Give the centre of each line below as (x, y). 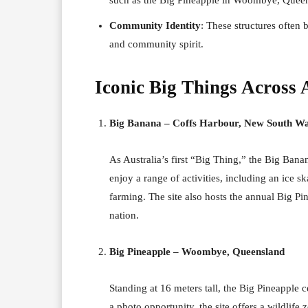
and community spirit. (156, 44)
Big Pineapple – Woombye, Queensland (197, 251)
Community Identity (155, 25)
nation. (124, 215)
